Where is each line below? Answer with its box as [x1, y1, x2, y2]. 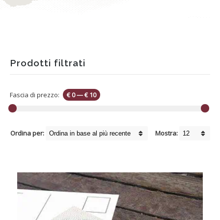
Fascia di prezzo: [10, 90, 61, 100]
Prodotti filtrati [10, 57, 85, 68]
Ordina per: [10, 128, 44, 137]
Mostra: [155, 128, 178, 137]
